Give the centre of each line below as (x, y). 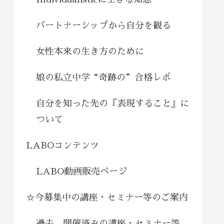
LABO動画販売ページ (81, 171)
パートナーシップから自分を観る (103, 25)
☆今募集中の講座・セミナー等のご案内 (107, 197)
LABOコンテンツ (62, 145)
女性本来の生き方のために (90, 51)
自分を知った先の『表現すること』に (112, 103)
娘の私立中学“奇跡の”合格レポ (103, 77)
